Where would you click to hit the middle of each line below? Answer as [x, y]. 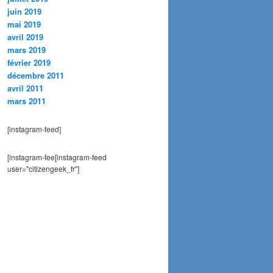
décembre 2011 [36, 75]
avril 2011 [25, 88]
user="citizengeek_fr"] [43, 168]
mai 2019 [24, 24]
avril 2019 [25, 37]
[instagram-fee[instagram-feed [57, 157]
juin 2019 [24, 11]
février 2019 [29, 62]
